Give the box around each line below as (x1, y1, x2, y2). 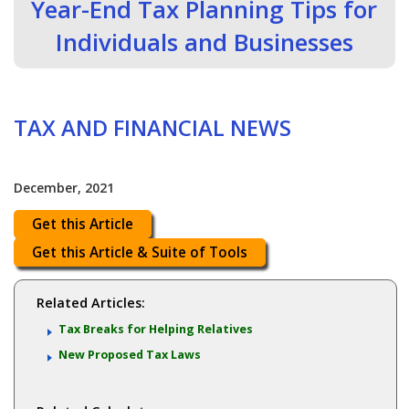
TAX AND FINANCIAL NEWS (14, 113, 292, 143)
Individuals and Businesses (55, 26, 353, 59)
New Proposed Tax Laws (58, 347, 201, 363)
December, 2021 (14, 179, 115, 197)
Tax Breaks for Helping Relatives (58, 321, 253, 338)
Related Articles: (36, 294, 145, 312)
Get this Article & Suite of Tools (32, 243, 248, 263)
